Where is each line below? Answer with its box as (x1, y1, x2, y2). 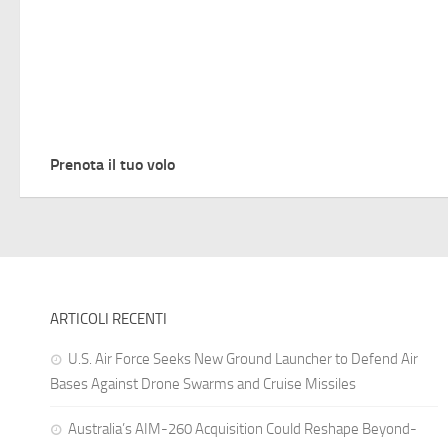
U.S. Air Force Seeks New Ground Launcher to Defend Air (68, 349, 418, 368)
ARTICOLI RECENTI (50, 309, 167, 328)
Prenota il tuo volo (50, 154, 175, 174)
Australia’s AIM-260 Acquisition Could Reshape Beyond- (68, 419, 417, 438)
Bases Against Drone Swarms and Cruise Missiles (50, 374, 356, 393)
